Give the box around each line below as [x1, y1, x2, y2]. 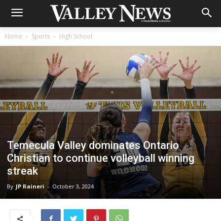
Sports [32, 32, 50, 40]
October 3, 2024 [52, 182, 94, 190]
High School [59, 32, 92, 40]
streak [7, 164, 38, 177]
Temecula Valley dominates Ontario [7, 139, 179, 151]
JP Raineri [16, 182, 44, 190]
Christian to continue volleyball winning [7, 151, 194, 164]
